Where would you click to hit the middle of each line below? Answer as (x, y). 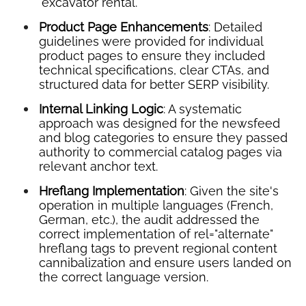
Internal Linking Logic (101, 109)
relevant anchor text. (98, 166)
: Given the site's (232, 191)
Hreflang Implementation (112, 191)
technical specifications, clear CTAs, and (154, 70)
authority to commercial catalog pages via (161, 152)
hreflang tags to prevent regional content (158, 248)
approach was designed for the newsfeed (159, 123)
